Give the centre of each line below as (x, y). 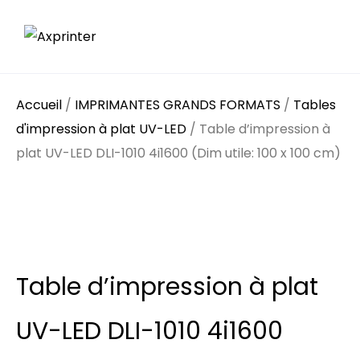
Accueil (39, 104)
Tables (315, 104)
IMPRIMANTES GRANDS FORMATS (178, 104)
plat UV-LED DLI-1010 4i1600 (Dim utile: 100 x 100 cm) (178, 153)
